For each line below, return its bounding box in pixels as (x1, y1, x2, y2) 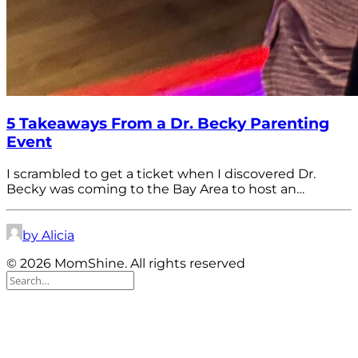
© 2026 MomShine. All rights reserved (6, 255, 245, 271)
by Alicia (22, 227, 74, 243)
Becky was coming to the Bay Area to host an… (6, 181, 304, 197)
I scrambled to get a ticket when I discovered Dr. (6, 165, 316, 181)
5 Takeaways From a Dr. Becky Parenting (6, 114, 329, 133)
